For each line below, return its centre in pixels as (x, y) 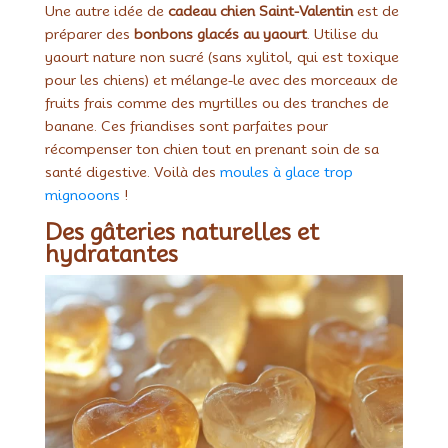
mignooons (82, 194)
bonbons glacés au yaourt (220, 33)
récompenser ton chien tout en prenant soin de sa (211, 148)
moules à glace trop (286, 171)
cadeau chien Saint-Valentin (260, 10)
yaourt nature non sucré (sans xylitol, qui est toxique (221, 56)
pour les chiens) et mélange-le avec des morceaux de (221, 79)
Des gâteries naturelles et (181, 231)
